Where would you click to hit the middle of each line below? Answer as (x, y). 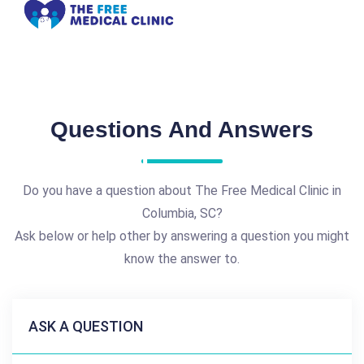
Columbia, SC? (182, 213)
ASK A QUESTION (86, 326)
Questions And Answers (182, 129)
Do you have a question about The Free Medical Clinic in (182, 190)
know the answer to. (182, 258)
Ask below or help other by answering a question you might (182, 236)
